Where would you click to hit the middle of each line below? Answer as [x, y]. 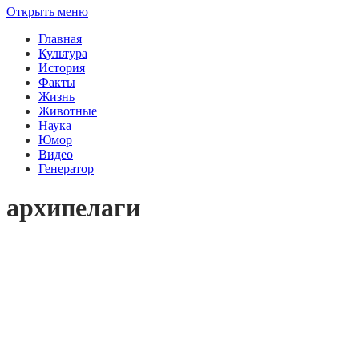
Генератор [66, 168]
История [62, 67]
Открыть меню [47, 11]
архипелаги [73, 208]
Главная [60, 38]
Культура [63, 53]
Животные [68, 111]
